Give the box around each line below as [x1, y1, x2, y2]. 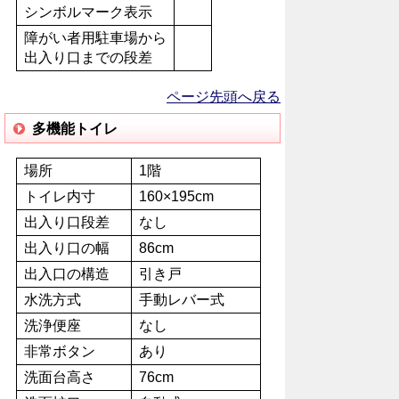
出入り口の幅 [24, 240, 110, 256]
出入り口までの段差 [24, 50, 152, 65]
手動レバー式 [139, 292, 224, 307]
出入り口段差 [24, 215, 110, 230]
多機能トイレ [32, 121, 118, 136]
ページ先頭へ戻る [167, 89, 281, 104]
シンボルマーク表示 [24, 4, 152, 20]
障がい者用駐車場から [24, 30, 167, 45]
